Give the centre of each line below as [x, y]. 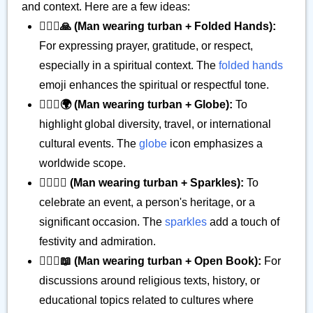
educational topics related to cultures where [146, 300]
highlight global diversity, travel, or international [155, 124]
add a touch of [243, 222]
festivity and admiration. [97, 241]
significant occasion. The [102, 222]
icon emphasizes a [215, 144]
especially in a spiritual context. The [129, 65]
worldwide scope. [82, 163]
